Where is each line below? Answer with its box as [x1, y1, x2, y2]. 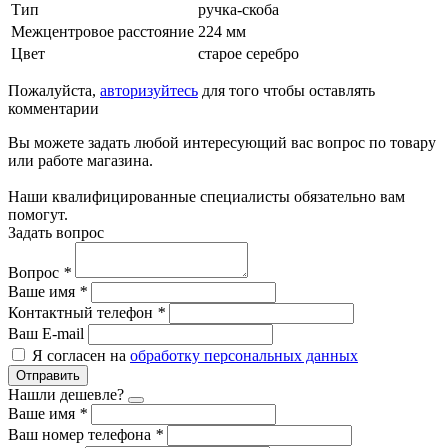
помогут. [8, 205, 68, 223]
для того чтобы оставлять [198, 81, 375, 99]
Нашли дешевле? [8, 385, 124, 403]
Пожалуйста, [8, 81, 100, 99]
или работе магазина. [8, 151, 153, 169]
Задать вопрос [8, 223, 104, 241]
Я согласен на [32, 346, 126, 364]
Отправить [16, 367, 80, 383]
